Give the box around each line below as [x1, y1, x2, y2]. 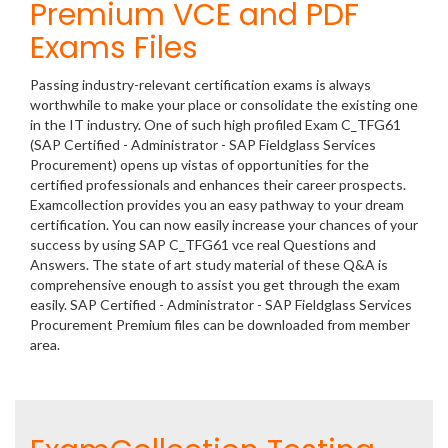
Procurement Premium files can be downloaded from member [30, 316, 410, 333]
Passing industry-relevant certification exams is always [30, 76, 371, 93]
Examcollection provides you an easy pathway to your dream [30, 196, 404, 213]
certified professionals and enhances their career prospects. [30, 176, 406, 193]
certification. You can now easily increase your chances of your [30, 216, 418, 233]
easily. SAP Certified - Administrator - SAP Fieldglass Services [30, 296, 412, 313]
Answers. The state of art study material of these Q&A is [30, 256, 388, 273]
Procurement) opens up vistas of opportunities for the [30, 156, 369, 173]
